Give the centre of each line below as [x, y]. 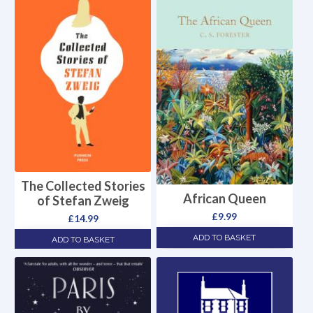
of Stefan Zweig [83, 201]
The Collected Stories [83, 186]
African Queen [224, 198]
